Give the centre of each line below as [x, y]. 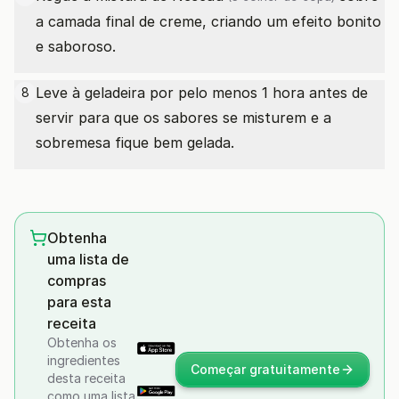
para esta [79, 302]
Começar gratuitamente [265, 369]
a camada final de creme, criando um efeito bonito [208, 21]
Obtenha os [82, 342]
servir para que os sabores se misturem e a [183, 118]
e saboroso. [76, 46]
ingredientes [84, 360]
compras [77, 281]
